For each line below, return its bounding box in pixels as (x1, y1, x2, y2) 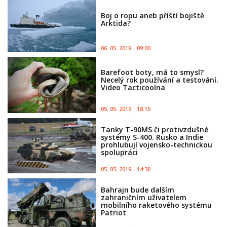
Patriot (101, 208, 127, 218)
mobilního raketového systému (101, 200, 212, 210)
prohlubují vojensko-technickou (101, 139, 213, 149)
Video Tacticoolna (101, 83, 166, 93)
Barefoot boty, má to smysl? (101, 67, 204, 78)
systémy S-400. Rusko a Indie (101, 132, 204, 142)
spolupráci (101, 147, 138, 157)
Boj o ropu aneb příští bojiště (101, 11, 205, 21)
